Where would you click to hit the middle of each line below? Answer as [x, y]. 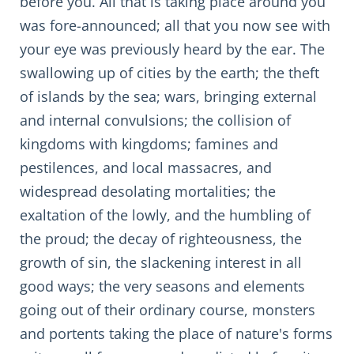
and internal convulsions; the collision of [155, 120]
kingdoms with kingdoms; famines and [149, 144]
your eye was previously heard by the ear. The [172, 49]
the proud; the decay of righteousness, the [161, 239]
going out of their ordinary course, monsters [168, 310]
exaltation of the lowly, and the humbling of [165, 215]
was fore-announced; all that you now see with [175, 25]
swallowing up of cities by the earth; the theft [169, 73]
